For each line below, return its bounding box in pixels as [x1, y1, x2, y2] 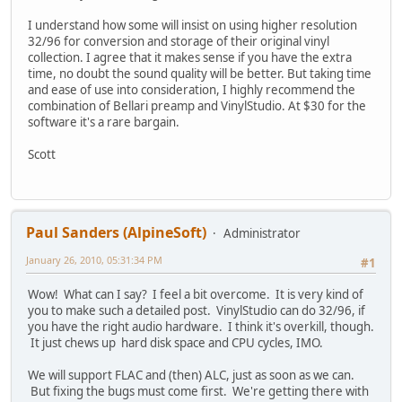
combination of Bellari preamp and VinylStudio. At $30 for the [28, 98, 366, 115]
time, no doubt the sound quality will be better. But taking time [28, 66, 371, 83]
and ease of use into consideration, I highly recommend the [28, 82, 355, 99]
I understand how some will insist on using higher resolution [28, 17, 357, 34]
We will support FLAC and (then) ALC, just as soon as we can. [28, 366, 354, 383]
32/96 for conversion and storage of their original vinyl [28, 33, 329, 50]
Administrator [223, 225, 301, 242]
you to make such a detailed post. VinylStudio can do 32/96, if [28, 301, 365, 319]
